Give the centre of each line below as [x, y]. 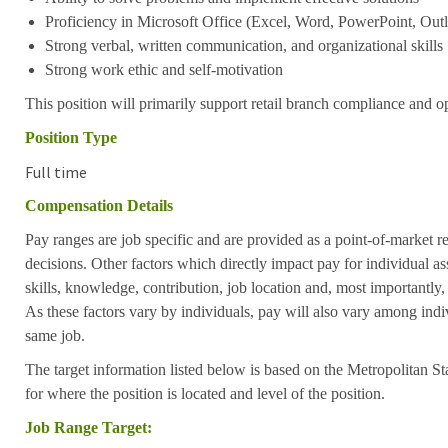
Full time [55, 171]
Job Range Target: [88, 427]
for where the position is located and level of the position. [204, 393]
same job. [54, 335]
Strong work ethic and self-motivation [163, 69]
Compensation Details [98, 205]
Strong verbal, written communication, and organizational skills [243, 45]
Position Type [70, 137]
